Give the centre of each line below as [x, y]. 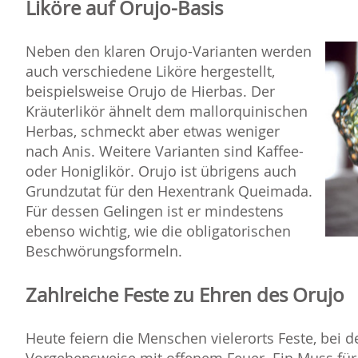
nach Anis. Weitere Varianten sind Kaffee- [165, 151]
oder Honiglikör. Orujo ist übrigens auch [161, 171]
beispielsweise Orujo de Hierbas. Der [150, 91]
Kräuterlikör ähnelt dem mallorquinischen [167, 111]
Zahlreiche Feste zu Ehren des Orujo [185, 295]
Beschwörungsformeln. [104, 251]
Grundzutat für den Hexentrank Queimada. [169, 191]
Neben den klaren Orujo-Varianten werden [169, 52]
